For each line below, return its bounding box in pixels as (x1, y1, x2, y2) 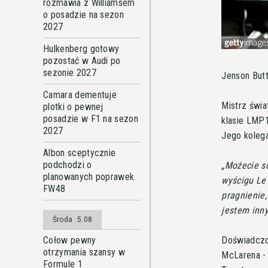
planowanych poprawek (43, 171, 135, 182)
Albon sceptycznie (43, 147, 116, 159)
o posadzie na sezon (43, 9, 124, 20)
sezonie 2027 (43, 67, 96, 78)
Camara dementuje (43, 89, 117, 100)
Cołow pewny (43, 234, 96, 246)
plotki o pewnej (43, 101, 103, 112)
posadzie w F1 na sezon (43, 113, 139, 124)
